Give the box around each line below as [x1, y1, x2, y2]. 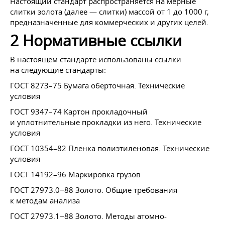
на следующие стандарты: [10, 65, 106, 75]
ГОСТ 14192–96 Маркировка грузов [10, 169, 141, 179]
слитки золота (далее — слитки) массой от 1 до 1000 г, [10, 7, 209, 17]
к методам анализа [10, 195, 80, 205]
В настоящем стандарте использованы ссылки [10, 54, 181, 64]
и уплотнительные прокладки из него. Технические [10, 117, 201, 127]
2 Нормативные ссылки [10, 31, 182, 51]
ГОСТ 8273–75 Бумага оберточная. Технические [10, 80, 185, 90]
